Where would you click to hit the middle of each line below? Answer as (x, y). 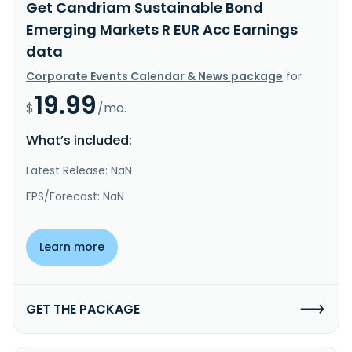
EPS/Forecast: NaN (75, 196)
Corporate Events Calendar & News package (154, 76)
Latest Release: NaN (79, 170)
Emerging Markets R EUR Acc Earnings (162, 29)
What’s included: (79, 140)
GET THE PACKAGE (83, 309)
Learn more (72, 246)
